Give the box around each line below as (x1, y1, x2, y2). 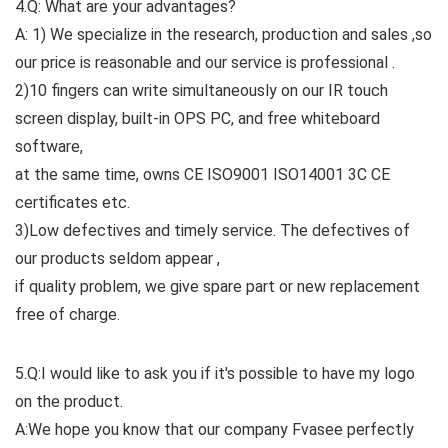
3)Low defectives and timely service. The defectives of (15, 221, 410, 241)
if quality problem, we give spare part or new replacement (15, 277, 420, 297)
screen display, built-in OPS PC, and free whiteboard (15, 109, 380, 129)
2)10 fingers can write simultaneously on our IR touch (15, 81, 388, 101)
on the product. (15, 392, 123, 412)
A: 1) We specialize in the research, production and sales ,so (15, 25, 432, 45)
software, (15, 137, 83, 157)
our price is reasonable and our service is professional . (15, 53, 395, 73)
